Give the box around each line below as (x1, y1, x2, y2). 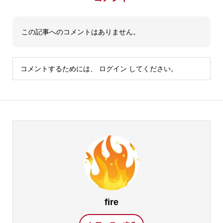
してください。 (126, 65, 178, 73)
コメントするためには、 (20, 65, 99, 73)
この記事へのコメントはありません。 (21, 28, 140, 36)
